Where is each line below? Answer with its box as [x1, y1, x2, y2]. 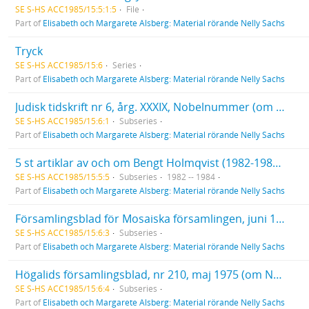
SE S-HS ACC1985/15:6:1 [15, 115, 110, 126]
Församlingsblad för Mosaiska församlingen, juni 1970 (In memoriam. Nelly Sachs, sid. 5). [276, 211, 285, 226]
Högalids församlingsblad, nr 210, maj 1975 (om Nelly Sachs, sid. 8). [273, 267, 282, 282]
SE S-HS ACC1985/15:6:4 [15, 283, 110, 294]
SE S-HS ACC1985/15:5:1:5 [15, 3, 117, 14]
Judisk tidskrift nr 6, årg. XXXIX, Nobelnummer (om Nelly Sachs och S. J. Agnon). [276, 99, 285, 114]
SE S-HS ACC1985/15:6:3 [15, 227, 110, 238]
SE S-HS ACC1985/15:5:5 [15, 171, 110, 182]
